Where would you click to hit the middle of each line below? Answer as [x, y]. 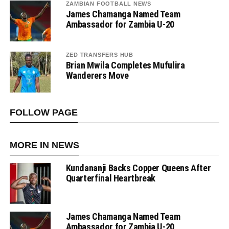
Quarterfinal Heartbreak [111, 178]
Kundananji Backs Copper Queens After [138, 168]
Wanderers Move [97, 76]
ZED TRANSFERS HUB [99, 55]
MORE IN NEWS [44, 145]
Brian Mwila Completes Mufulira [125, 65]
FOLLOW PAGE [43, 113]
